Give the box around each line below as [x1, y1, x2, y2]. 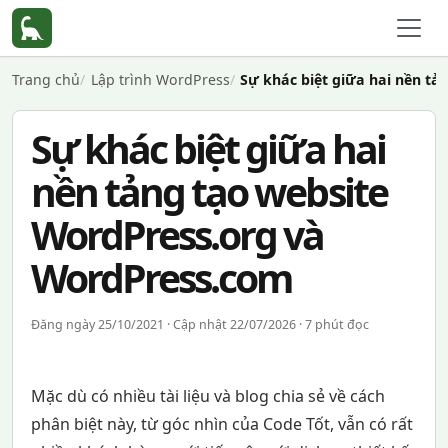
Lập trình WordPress [90, 70, 230, 89]
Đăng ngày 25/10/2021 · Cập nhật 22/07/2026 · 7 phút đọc [30, 316, 369, 333]
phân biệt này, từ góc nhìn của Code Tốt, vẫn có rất [30, 413, 413, 435]
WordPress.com [30, 251, 292, 304]
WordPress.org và [30, 208, 324, 261]
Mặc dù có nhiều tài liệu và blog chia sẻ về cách [30, 385, 385, 407]
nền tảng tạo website [30, 165, 387, 218]
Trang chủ [12, 70, 80, 89]
